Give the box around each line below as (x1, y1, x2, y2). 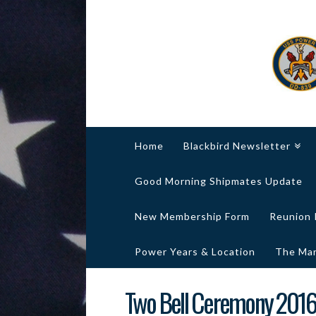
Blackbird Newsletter (183, 140, 291, 152)
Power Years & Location (135, 245, 255, 258)
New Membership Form (135, 210, 250, 223)
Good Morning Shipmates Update (135, 175, 303, 188)
